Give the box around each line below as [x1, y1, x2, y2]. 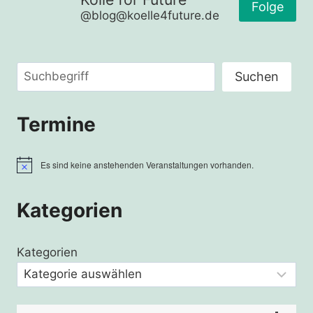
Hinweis [16, 163, 47, 175]
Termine [17, 112, 96, 136]
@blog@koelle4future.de [80, 8, 219, 23]
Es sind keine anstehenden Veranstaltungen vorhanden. [41, 159, 254, 171]
